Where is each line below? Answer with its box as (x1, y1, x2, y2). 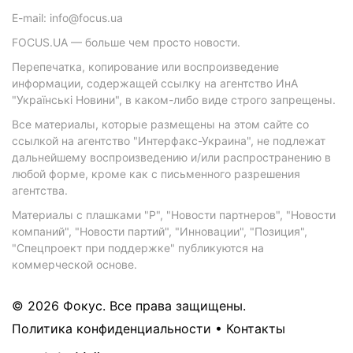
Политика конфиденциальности (12, 321, 211, 336)
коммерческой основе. (12, 258, 137, 271)
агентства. (12, 184, 68, 197)
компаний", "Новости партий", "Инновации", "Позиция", (12, 225, 307, 238)
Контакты (226, 321, 285, 336)
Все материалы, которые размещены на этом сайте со (12, 117, 309, 131)
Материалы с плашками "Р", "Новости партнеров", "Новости (12, 208, 336, 221)
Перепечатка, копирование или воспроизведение (12, 60, 279, 73)
